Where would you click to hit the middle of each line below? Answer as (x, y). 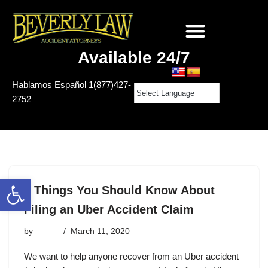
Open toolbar (61, 185)
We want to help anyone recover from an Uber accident (131, 256)
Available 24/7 (134, 57)
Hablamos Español (49, 84)
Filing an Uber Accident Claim (109, 209)
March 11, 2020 (100, 231)
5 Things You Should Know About (119, 190)
